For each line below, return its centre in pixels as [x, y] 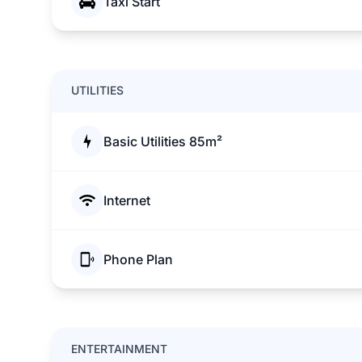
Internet [127, 200]
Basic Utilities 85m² [163, 141]
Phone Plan [138, 259]
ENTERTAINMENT [119, 349]
